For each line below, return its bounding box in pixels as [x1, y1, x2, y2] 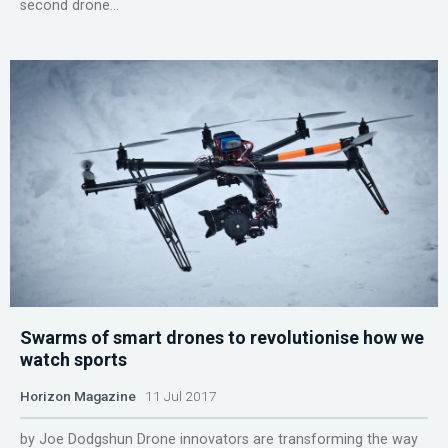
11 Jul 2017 [136, 387, 217, 404]
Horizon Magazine [20, 387, 136, 404]
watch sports [20, 348, 127, 370]
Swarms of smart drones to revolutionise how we [20, 326, 424, 348]
